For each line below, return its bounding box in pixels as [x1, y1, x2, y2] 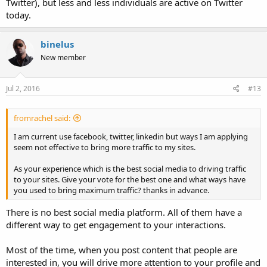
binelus [41, 38, 74, 51]
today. [6, 9, 31, 21]
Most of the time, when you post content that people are [6, 244, 237, 256]
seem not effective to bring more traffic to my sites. [14, 142, 195, 153]
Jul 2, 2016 [6, 83, 40, 94]
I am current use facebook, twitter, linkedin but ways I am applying [14, 131, 248, 142]
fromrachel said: [14, 113, 70, 124]
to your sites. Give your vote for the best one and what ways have [14, 174, 246, 185]
